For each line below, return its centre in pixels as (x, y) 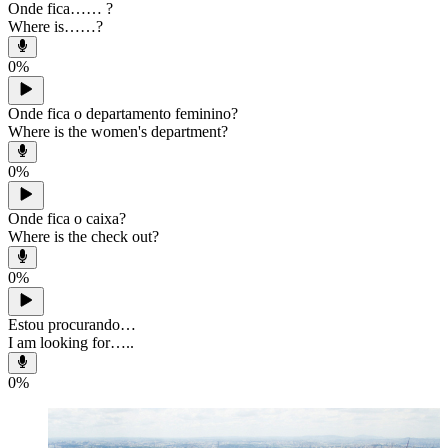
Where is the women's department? (118, 131)
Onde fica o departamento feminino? (123, 113)
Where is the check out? (83, 237)
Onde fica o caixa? (67, 219)
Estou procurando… (72, 324)
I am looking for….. (71, 342)
